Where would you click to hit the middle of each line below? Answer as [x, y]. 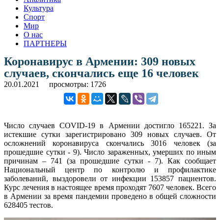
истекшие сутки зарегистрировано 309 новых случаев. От [110, 134]
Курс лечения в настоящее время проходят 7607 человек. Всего [110, 187]
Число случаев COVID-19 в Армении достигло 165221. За [110, 125]
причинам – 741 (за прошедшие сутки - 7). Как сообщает [110, 161]
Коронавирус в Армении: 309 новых [100, 61]
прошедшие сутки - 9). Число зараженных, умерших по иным [110, 152]
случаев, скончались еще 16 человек [101, 73]
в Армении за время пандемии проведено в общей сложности [110, 196]
